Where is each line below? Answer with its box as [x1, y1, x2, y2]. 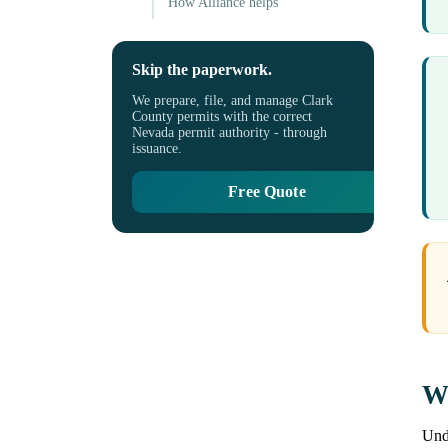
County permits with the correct [132, 108, 312, 124]
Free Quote [228, 182, 306, 200]
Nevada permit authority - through [132, 124, 327, 140]
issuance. [132, 140, 182, 156]
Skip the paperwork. [132, 61, 272, 79]
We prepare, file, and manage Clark [132, 92, 333, 108]
